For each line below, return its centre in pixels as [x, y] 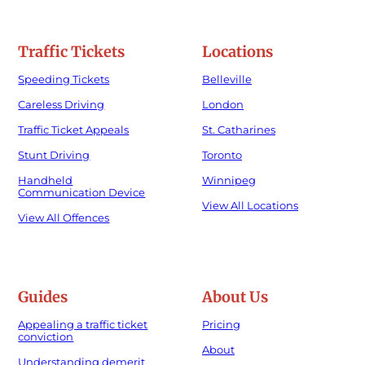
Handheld [46, 180]
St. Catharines [239, 129]
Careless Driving [62, 104]
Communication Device [82, 192]
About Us [235, 297]
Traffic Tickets [72, 51]
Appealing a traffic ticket [83, 324]
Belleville [227, 79]
